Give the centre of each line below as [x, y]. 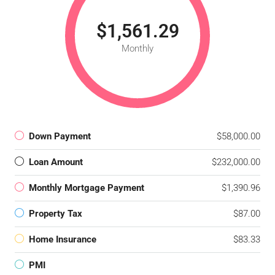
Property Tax [56, 214]
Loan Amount [56, 162]
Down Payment [60, 137]
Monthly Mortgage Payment [87, 188]
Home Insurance [63, 240]
